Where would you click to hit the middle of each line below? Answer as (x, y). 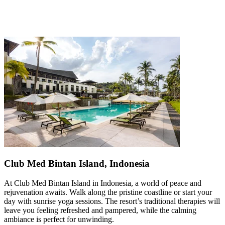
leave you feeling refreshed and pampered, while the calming (100, 210)
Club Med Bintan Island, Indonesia (77, 164)
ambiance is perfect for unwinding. (59, 219)
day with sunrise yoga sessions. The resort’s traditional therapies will (112, 201)
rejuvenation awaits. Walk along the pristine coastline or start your (108, 192)
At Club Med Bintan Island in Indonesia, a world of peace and (103, 183)
